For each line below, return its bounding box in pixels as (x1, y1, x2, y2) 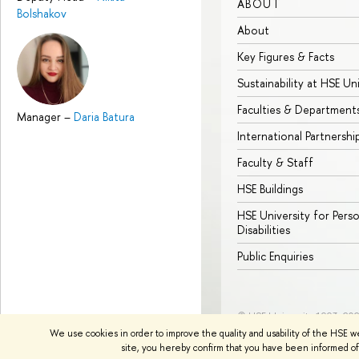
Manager (17, 108, 64, 124)
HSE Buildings (237, 181, 303, 197)
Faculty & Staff (237, 155, 313, 171)
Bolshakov (17, 5, 67, 21)
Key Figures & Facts (237, 49, 334, 65)
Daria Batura (74, 108, 135, 124)
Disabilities (237, 222, 290, 238)
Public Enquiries (237, 248, 313, 264)
